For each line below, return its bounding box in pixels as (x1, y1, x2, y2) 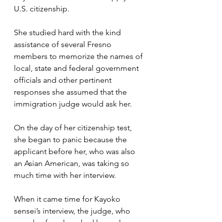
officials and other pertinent (14, 75, 113, 85)
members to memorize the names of (14, 52, 145, 61)
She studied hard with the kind (14, 28, 123, 38)
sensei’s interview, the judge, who (14, 206, 132, 216)
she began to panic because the (14, 135, 129, 145)
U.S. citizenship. (14, 4, 71, 14)
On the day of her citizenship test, (14, 123, 134, 133)
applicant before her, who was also (14, 147, 137, 157)
